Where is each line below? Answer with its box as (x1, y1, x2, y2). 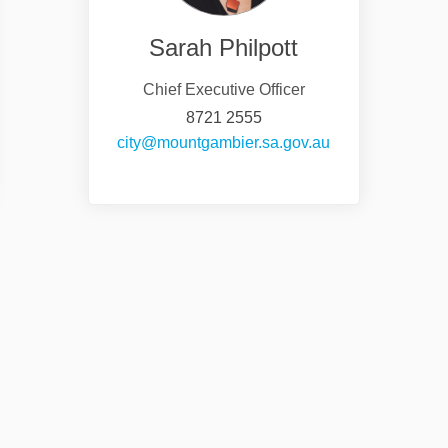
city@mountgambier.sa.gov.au (117, 133, 331, 151)
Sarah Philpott (149, 33, 299, 61)
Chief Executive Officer (142, 80, 305, 98)
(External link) (329, 132, 428, 150)
